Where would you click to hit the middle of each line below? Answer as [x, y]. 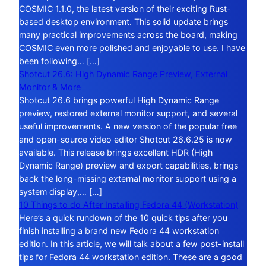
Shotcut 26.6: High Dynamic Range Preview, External [123, 74]
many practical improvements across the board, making [128, 34]
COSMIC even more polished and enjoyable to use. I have [132, 47]
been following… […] [59, 61]
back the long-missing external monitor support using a [128, 178]
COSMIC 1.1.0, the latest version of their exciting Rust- [125, 8]
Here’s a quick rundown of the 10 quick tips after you [123, 217]
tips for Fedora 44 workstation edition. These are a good [131, 256]
